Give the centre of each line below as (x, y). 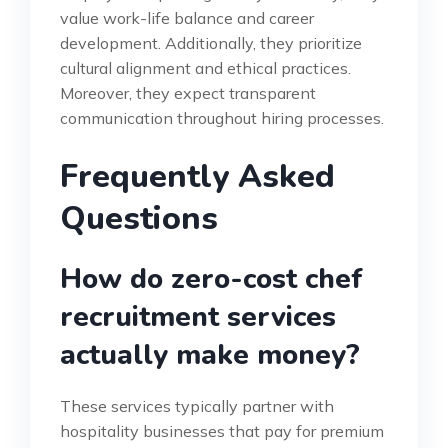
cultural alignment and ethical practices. (205, 68)
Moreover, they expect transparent (188, 93)
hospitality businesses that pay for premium (222, 431)
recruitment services (198, 317)
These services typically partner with (197, 406)
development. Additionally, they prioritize (211, 43)
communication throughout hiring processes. (222, 118)
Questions (139, 219)
